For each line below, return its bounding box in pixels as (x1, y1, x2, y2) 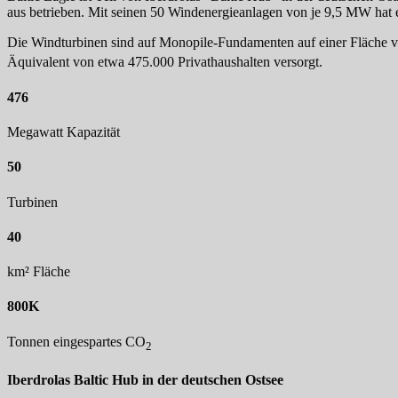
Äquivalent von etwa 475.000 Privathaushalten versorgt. (7, 54, 322, 70)
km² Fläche (7, 264, 70, 280)
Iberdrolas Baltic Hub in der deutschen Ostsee (7, 372, 283, 388)
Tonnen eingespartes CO (7, 333, 146, 349)
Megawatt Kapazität (7, 123, 120, 139)
